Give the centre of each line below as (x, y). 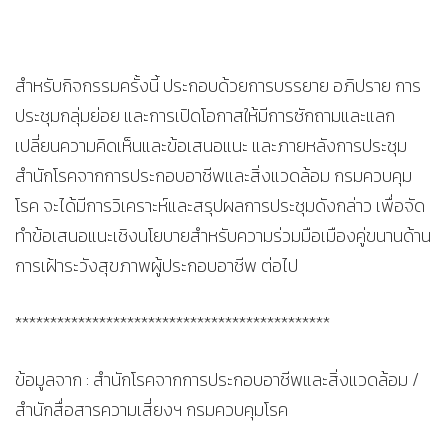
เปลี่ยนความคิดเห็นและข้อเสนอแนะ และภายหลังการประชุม (211, 145)
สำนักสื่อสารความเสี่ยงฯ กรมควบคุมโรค (151, 409)
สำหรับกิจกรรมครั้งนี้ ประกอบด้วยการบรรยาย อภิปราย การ (218, 85)
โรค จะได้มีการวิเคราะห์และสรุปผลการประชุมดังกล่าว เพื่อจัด (220, 205)
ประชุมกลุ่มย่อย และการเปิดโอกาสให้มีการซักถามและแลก (205, 115)
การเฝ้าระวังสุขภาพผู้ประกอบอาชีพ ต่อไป (156, 265)
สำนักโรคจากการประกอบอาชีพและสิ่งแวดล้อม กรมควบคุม (213, 175)
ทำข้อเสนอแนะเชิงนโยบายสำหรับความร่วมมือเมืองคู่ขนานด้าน (223, 235)
